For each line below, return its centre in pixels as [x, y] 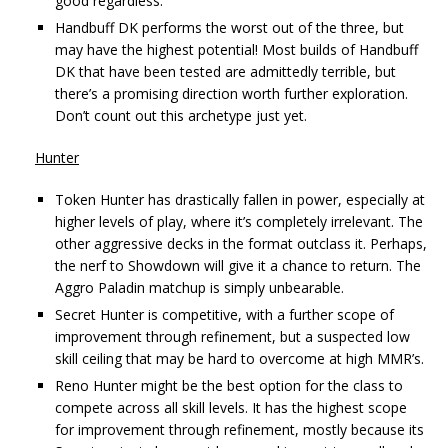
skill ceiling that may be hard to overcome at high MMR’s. [239, 358]
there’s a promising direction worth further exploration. [231, 93]
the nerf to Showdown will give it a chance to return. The [238, 265]
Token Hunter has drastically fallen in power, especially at [240, 199]
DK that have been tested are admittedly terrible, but [225, 71]
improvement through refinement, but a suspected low [232, 336]
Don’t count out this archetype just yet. [181, 115]
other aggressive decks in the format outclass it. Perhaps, [241, 243]
